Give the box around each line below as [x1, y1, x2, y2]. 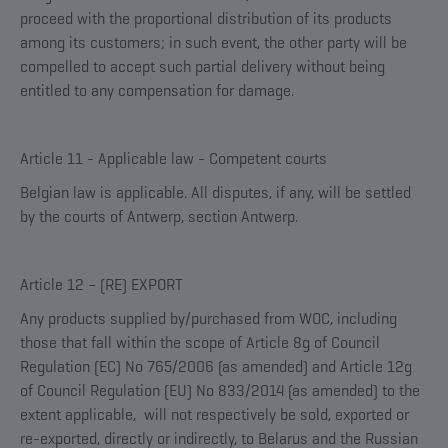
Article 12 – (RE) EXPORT [20, 274, 183, 295]
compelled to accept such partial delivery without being [20, 56, 385, 77]
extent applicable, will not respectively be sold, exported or [20, 404, 409, 425]
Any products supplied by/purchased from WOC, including [20, 308, 397, 329]
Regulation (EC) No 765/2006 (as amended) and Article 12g [20, 356, 412, 377]
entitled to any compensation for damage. [20, 80, 294, 101]
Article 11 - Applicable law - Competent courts [20, 148, 327, 169]
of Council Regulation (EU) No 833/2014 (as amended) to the [20, 380, 420, 401]
